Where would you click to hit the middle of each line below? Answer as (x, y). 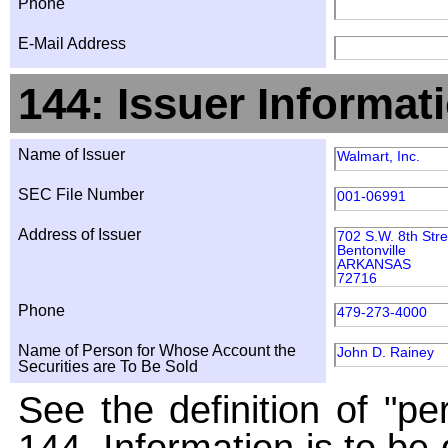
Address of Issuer (79, 234)
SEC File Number (81, 194)
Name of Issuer (71, 154)
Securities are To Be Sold (108, 366)
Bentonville (371, 250)
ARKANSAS (374, 264)
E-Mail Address (72, 43)
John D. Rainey (385, 352)
